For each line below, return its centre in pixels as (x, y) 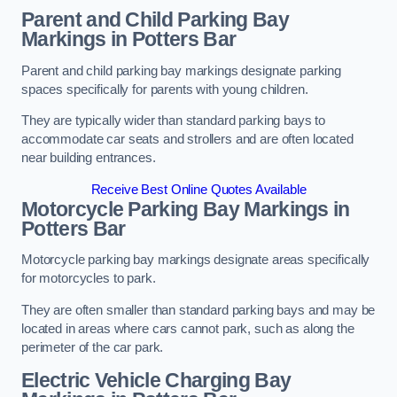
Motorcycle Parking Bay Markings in (186, 209)
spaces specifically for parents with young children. (165, 89)
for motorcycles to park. (89, 279)
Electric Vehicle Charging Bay (156, 380)
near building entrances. (89, 158)
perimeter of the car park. (93, 347)
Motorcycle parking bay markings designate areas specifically (196, 260)
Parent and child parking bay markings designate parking (182, 70)
